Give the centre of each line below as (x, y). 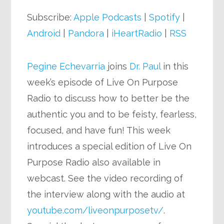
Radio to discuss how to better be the (108, 98)
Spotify (165, 17)
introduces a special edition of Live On (109, 146)
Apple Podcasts (108, 17)
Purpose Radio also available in (94, 162)
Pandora (86, 33)
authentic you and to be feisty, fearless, (112, 114)
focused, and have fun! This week (99, 130)
